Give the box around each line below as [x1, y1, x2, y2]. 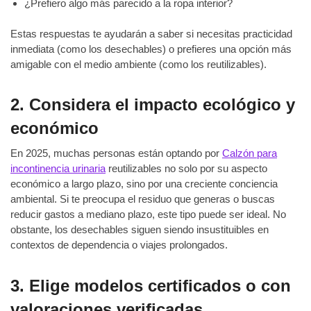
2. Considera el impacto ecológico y [10, 95, 295, 115]
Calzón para [222, 147, 277, 160]
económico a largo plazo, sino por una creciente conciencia [10, 178, 278, 190]
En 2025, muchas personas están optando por [10, 147, 222, 160]
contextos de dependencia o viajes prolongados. [10, 239, 228, 251]
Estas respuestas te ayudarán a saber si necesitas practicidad [10, 27, 292, 40]
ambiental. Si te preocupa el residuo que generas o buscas [10, 193, 275, 205]
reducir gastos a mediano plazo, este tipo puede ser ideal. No [10, 208, 286, 221]
